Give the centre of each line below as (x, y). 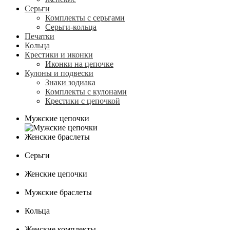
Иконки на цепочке (79, 64)
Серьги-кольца (71, 27)
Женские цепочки (56, 174)
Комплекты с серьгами (85, 18)
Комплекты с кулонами (86, 92)
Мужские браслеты (58, 192)
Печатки (40, 36)
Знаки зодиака (70, 82)
